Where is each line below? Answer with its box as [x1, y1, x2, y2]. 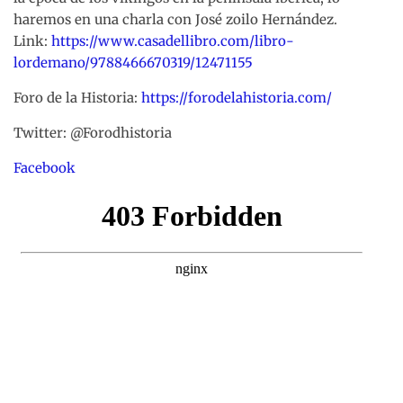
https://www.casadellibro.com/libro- [51, 32, 294, 50]
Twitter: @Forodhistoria [13, 124, 172, 142]
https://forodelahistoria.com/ [141, 89, 332, 107]
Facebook [13, 159, 76, 177]
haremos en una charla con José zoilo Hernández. [13, 11, 337, 29]
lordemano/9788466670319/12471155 [13, 54, 253, 72]
